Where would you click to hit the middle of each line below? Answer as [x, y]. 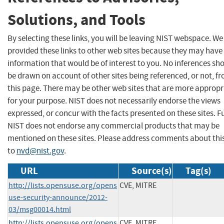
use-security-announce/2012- [58, 197]
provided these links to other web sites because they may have [115, 50]
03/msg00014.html [40, 209]
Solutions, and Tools [76, 20]
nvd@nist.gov [40, 150]
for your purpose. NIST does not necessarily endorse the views [114, 100]
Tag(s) [198, 170]
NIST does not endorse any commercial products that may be [113, 125]
